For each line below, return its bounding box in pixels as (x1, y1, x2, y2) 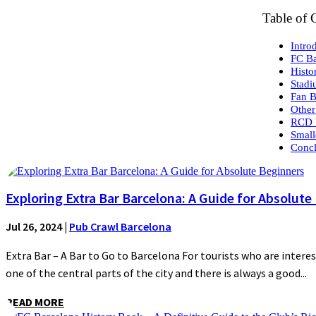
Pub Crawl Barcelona (69, 219, 171, 234)
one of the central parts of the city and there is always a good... (6, 266, 307, 281)
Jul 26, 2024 (6, 219, 62, 234)
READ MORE (6, 295, 64, 310)
